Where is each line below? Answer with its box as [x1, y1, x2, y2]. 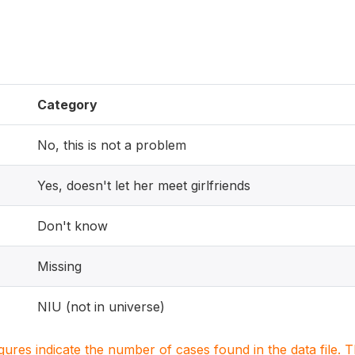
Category [37, 97, 97, 113]
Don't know [37, 218, 108, 234]
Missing [37, 258, 82, 274]
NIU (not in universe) [37, 299, 165, 315]
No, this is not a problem [37, 137, 186, 153]
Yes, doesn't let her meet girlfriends [37, 177, 250, 193]
